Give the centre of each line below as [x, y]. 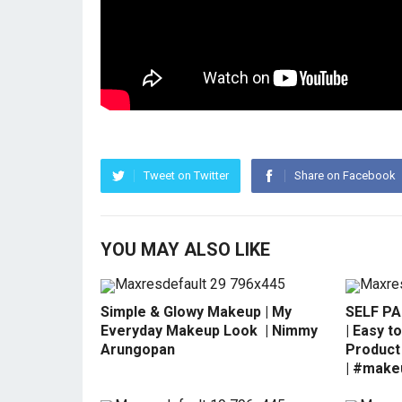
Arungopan [138, 350]
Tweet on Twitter [186, 176]
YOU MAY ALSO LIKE [185, 250]
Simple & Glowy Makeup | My [196, 312]
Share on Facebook [345, 176]
